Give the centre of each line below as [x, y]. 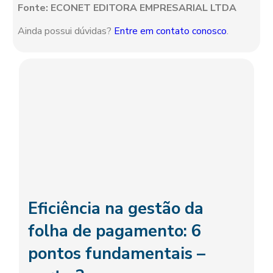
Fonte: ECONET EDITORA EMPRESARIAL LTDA [127, 8]
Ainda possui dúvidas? [66, 31]
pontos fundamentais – [116, 254]
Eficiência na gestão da [115, 209]
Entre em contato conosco [171, 31]
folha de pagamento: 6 [114, 232]
